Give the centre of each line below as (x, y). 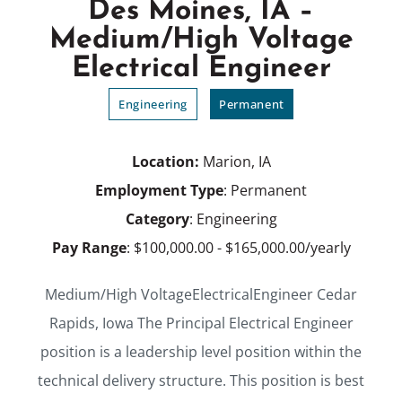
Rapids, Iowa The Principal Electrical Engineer (201, 323)
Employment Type (159, 191)
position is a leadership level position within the (201, 352)
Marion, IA (236, 162)
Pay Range (89, 248)
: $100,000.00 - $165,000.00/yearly (238, 248)
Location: (167, 162)
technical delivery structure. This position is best (201, 381)
